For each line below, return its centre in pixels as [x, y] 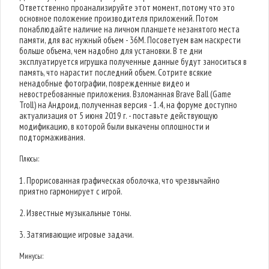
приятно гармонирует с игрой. [71, 191]
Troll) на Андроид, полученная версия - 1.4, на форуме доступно [128, 105]
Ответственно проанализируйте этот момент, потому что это [127, 8]
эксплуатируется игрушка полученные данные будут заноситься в [133, 62]
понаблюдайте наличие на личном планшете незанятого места [130, 29]
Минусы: [32, 256]
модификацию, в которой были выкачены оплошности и [115, 126]
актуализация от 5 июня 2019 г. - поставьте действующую [119, 116]
